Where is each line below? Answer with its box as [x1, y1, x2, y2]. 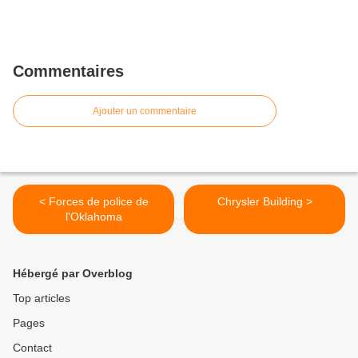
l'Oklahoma [65, 210, 122, 224]
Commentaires [13, 62, 124, 81]
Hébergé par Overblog [13, 267, 133, 280]
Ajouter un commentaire [93, 105, 197, 117]
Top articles [13, 292, 70, 305]
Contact [13, 341, 52, 355]
